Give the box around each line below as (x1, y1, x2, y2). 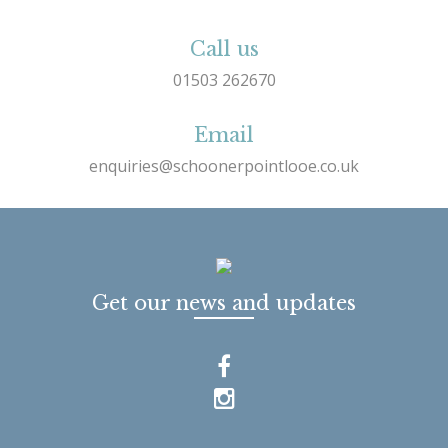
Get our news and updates (92, 290, 356, 315)
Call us (189, 36, 259, 61)
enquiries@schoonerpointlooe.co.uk (89, 154, 359, 177)
